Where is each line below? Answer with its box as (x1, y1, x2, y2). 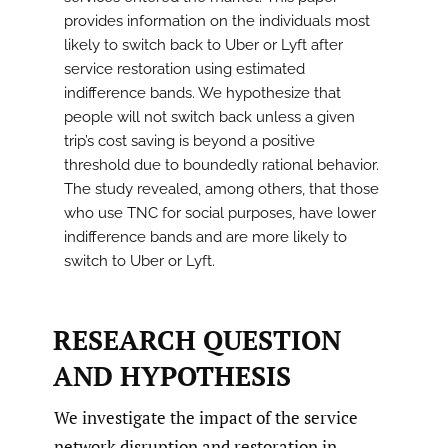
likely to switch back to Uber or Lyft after (64, 36, 343, 55)
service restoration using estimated (64, 60, 305, 79)
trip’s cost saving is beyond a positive (64, 132, 315, 151)
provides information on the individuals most (64, 12, 370, 31)
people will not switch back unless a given (64, 108, 355, 127)
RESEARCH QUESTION (52, 321, 341, 358)
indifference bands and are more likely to (64, 228, 347, 247)
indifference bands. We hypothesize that (64, 84, 341, 103)
